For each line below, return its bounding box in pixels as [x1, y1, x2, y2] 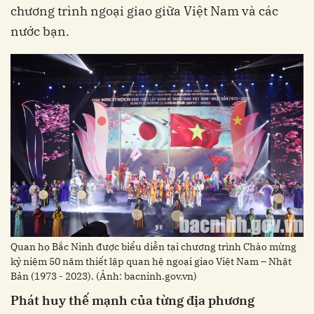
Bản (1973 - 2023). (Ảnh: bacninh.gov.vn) [11, 269, 197, 282]
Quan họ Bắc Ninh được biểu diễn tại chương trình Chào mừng [11, 240, 296, 253]
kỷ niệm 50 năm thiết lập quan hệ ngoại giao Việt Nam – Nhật [11, 254, 292, 268]
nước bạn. [11, 22, 69, 39]
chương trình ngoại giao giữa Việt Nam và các [11, 2, 278, 19]
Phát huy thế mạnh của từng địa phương [11, 292, 254, 308]
